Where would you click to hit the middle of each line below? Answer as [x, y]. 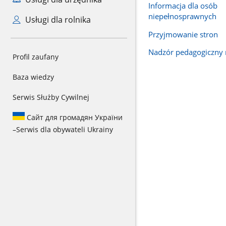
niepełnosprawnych [182, 16]
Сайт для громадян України [74, 117]
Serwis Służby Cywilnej [51, 97]
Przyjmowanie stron [183, 34]
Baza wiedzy [33, 77]
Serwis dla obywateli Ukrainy [65, 129]
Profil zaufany [36, 57]
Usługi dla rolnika [57, 20]
